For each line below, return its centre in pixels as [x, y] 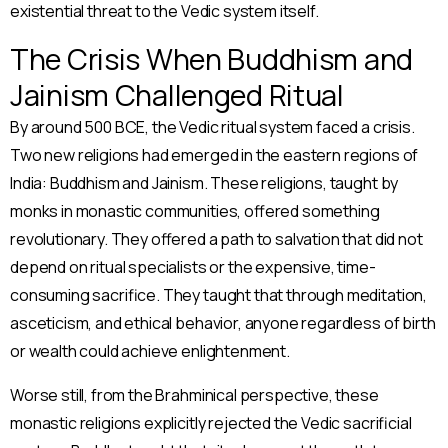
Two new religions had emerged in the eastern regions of [214, 155]
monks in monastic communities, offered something [195, 211]
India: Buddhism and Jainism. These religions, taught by [204, 183]
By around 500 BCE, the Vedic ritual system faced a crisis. [212, 127]
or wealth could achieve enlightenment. [150, 351]
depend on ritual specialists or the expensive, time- [193, 267]
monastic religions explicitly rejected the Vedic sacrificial [211, 423]
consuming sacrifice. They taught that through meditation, [219, 295]
